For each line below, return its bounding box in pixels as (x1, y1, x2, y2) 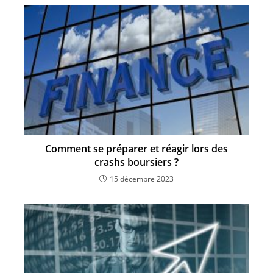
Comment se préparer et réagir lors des (45, 141, 228, 155)
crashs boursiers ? (94, 155, 179, 169)
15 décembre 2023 (110, 173, 174, 184)
